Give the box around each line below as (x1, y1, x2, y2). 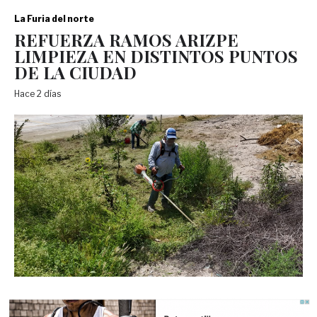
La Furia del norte (14, 13, 94, 24)
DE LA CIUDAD (14, 60, 137, 83)
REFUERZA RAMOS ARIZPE (14, 28, 238, 51)
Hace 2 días (14, 88, 65, 99)
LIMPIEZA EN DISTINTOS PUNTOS (14, 44, 298, 67)
